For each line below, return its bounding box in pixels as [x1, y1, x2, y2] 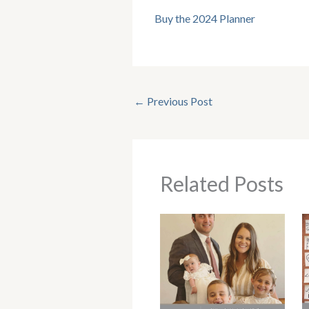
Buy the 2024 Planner [154, 12, 255, 26]
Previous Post [145, 94, 212, 108]
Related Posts [160, 170, 283, 196]
